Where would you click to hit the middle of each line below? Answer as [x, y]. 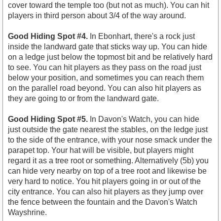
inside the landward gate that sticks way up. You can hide [108, 47]
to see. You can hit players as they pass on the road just [105, 68]
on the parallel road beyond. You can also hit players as [105, 88]
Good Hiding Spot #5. [48, 119]
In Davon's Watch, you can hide [144, 119]
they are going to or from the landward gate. [83, 99]
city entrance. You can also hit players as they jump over [106, 192]
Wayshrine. [27, 213]
